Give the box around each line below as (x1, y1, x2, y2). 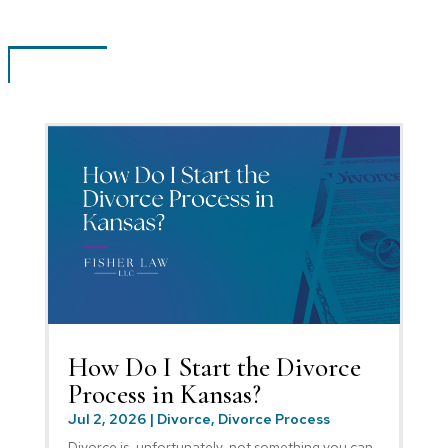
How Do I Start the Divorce (67, 351, 361, 385)
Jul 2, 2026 (67, 410, 146, 429)
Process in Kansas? (67, 378, 261, 412)
